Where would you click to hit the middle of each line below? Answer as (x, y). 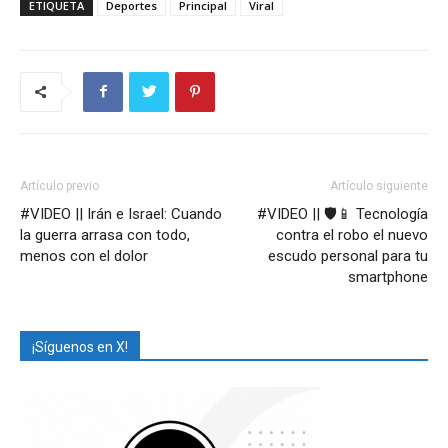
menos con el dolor (84, 255)
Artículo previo (59, 185)
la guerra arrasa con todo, (105, 234)
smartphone (388, 276)
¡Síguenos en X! (80, 346)
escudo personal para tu (348, 255)
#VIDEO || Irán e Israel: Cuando (121, 213)
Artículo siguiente (379, 185)
